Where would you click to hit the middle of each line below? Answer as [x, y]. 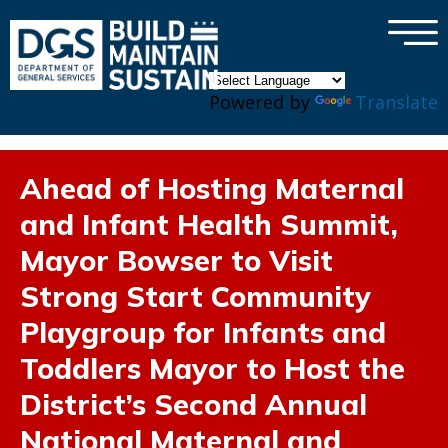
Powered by [262, 102]
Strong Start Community [195, 296]
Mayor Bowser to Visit [176, 260]
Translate [396, 102]
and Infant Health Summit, [209, 224]
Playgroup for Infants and [203, 332]
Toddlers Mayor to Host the [212, 368]
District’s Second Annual [193, 404]
